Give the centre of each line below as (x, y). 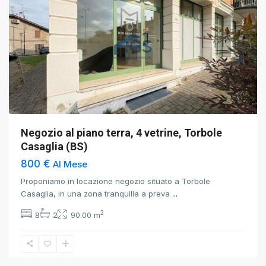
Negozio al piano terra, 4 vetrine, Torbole (121, 133)
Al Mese (70, 164)
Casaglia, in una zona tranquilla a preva (96, 194)
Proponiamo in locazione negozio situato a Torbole (115, 181)
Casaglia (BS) (54, 146)
